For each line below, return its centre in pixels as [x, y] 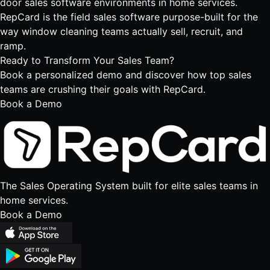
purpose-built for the [209, 17]
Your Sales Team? [134, 60]
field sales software [115, 17]
